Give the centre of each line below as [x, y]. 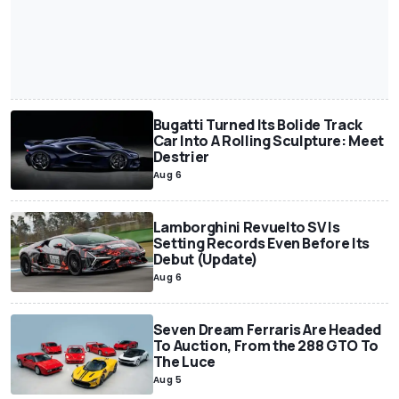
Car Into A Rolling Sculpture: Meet [268, 141]
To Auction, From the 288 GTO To [265, 346]
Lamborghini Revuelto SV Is [246, 228]
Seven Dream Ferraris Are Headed [267, 330]
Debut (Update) [205, 260]
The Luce [184, 362]
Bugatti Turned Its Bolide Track [257, 125]
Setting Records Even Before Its [261, 244]
